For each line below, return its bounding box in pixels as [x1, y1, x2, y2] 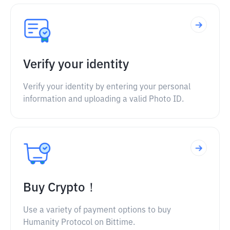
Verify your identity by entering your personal [23, 83, 190, 91]
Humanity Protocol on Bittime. [23, 219, 135, 227]
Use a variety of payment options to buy [23, 206, 171, 215]
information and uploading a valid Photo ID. [23, 95, 184, 104]
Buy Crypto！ [23, 182, 98, 194]
